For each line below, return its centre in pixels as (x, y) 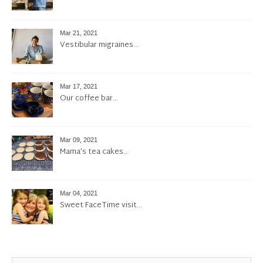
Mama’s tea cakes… (94, 152)
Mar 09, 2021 (79, 140)
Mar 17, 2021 (79, 87)
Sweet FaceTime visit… (101, 206)
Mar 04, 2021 (79, 193)
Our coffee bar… (89, 99)
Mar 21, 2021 (79, 33)
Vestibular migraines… (99, 45)
